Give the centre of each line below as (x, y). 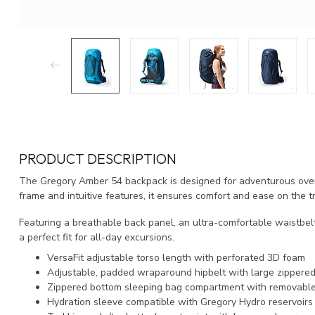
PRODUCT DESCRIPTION (98, 158)
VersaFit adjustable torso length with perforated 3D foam (176, 258)
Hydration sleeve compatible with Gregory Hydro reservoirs (180, 302)
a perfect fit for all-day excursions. (97, 237)
